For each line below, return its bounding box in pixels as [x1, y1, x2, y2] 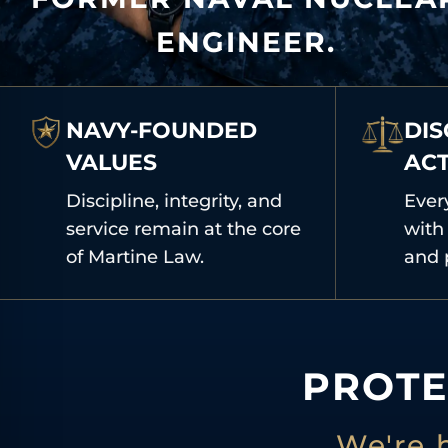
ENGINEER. [156, 25, 337, 60]
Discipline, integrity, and [65, 190, 282, 213]
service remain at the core [65, 218, 301, 241]
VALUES [65, 149, 157, 177]
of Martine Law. [65, 246, 204, 269]
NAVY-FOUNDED [65, 117, 257, 145]
